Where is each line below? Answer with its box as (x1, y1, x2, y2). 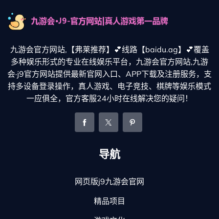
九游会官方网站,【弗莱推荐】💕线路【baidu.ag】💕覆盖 (10, 44, 209, 54)
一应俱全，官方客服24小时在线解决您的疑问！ (26, 93, 193, 103)
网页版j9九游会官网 (75, 176, 144, 186)
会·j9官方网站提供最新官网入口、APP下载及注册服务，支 (7, 68, 212, 79)
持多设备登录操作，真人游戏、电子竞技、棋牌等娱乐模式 (8, 81, 211, 91)
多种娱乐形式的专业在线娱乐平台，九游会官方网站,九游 (11, 56, 208, 66)
